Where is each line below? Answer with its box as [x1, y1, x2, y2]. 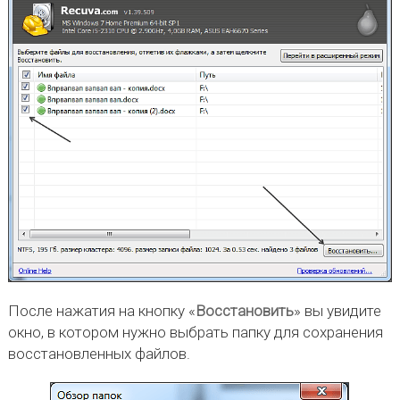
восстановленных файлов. [7, 345, 190, 362]
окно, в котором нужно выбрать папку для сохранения [7, 323, 383, 341]
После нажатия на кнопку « [7, 302, 196, 320]
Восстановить [195, 302, 294, 320]
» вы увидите [293, 302, 381, 320]
